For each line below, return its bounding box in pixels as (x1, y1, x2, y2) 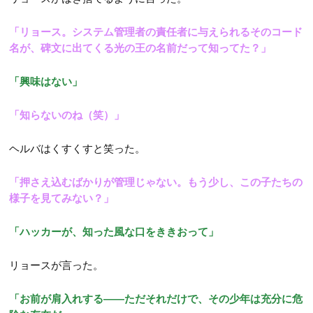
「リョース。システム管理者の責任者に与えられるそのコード (9, 25, 303, 38)
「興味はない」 (9, 75, 83, 87)
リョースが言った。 (9, 259, 104, 271)
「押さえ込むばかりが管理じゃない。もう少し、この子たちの (9, 175, 303, 188)
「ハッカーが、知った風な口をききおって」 (9, 225, 219, 238)
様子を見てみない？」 (9, 191, 115, 204)
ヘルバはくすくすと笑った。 (9, 142, 146, 154)
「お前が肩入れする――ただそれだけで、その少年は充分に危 (9, 292, 303, 305)
